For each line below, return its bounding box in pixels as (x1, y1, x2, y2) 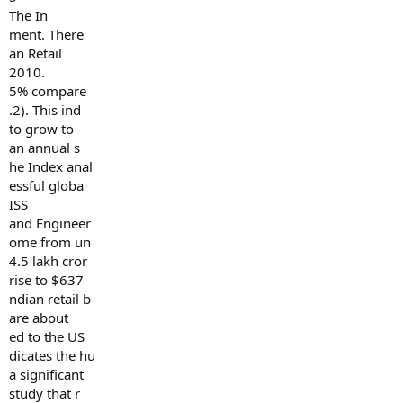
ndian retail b (9, 290, 91, 308)
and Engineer (9, 214, 91, 232)
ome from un (9, 233, 91, 251)
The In (9, 6, 48, 24)
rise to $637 (9, 271, 84, 289)
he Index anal (9, 157, 93, 175)
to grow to (9, 120, 74, 138)
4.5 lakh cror (9, 252, 87, 270)
